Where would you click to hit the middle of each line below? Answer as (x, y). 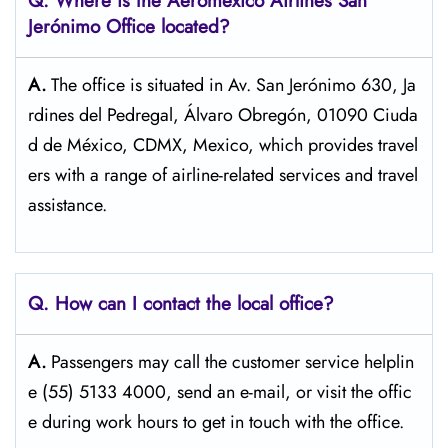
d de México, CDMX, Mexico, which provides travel (223, 145)
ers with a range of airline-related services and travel (223, 175)
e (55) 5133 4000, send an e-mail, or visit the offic (220, 392)
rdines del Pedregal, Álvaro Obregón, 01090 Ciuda (223, 115)
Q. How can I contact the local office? (181, 303)
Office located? (168, 26)
